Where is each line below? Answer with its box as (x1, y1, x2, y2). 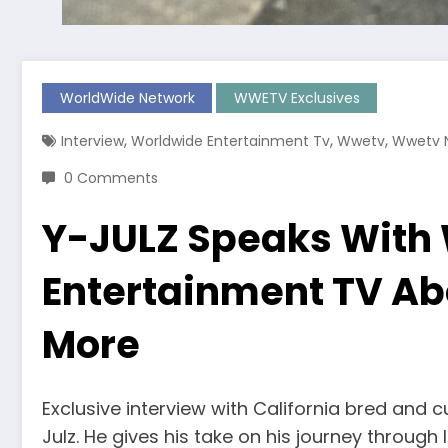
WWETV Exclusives (233, 88, 360, 109)
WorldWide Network (59, 88, 195, 109)
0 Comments (64, 168, 158, 189)
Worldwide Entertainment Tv (131, 131, 330, 152)
